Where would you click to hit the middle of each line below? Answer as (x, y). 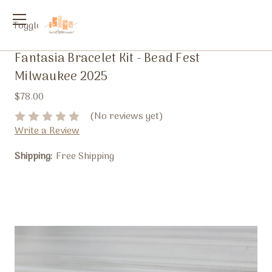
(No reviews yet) (126, 117)
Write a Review (47, 131)
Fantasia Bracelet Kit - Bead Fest (107, 59)
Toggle (27, 26)
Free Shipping (85, 157)
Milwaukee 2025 (61, 77)
